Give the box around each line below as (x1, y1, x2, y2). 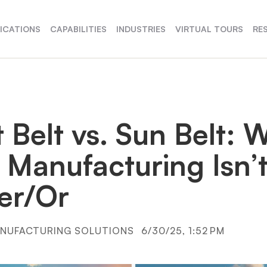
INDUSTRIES (116, 24, 166, 34)
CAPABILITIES (50, 24, 107, 34)
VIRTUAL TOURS (175, 24, 244, 34)
